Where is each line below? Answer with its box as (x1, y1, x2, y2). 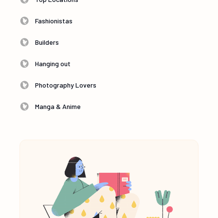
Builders (35, 37, 59, 46)
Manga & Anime (35, 102, 81, 110)
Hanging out (35, 59, 71, 68)
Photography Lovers (35, 80, 97, 89)
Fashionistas (35, 16, 73, 25)
